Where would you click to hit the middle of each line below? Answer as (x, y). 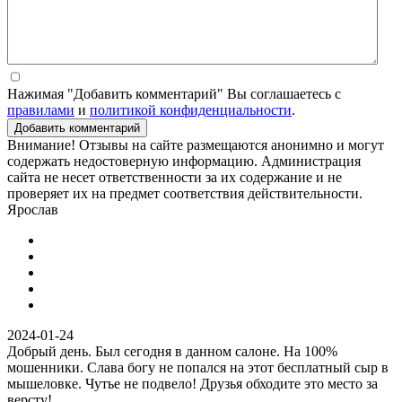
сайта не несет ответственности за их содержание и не (175, 177)
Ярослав (33, 209)
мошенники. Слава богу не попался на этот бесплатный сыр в (198, 367)
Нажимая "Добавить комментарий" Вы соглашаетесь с (174, 93)
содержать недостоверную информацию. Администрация (184, 161)
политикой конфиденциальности (191, 109)
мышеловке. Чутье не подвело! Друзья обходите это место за (192, 383)
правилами (41, 109)
